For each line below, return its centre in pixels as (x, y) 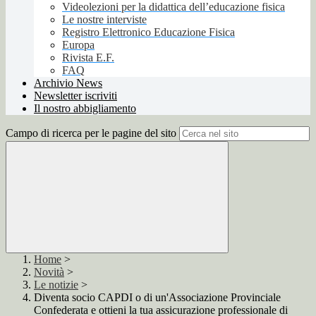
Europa (78, 45)
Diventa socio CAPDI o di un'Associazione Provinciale (157, 298)
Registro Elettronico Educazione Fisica (148, 32)
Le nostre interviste (104, 20)
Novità (49, 272)
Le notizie (56, 285)
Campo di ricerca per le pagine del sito (91, 133)
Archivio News (68, 83)
